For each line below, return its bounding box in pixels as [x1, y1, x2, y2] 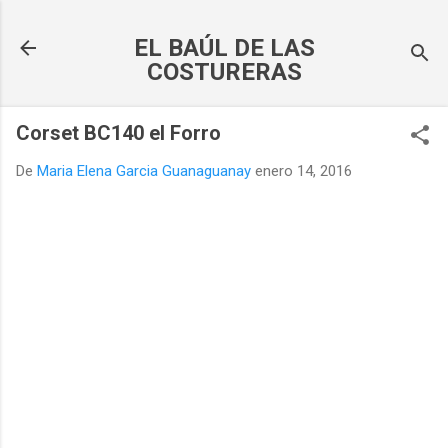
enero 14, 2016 [255, 162, 352, 180]
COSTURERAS [146, 58, 302, 86]
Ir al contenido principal [148, 16, 300, 34]
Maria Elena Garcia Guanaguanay [37, 162, 251, 180]
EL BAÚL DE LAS [133, 34, 315, 62]
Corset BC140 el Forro [16, 121, 221, 145]
